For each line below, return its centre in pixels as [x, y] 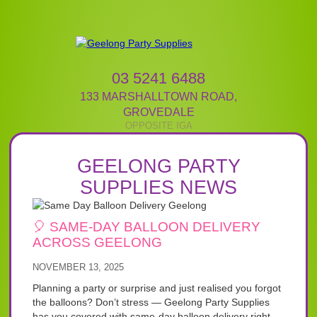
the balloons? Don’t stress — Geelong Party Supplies [151, 302]
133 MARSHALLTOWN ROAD [157, 97]
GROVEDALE [158, 112]
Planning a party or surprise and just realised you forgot [157, 288]
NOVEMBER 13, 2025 [79, 267]
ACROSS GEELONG [98, 242]
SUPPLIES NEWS [158, 188]
